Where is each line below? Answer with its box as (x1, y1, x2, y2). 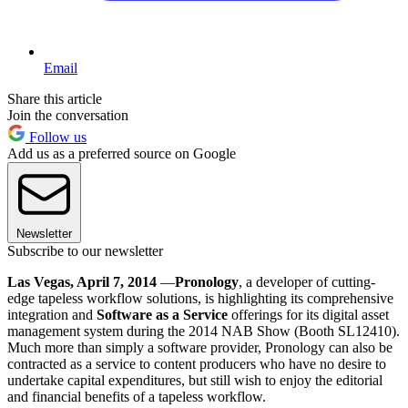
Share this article (7, 90, 102, 107)
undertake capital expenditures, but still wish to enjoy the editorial (7, 372, 382, 388)
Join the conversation (7, 107, 128, 123)
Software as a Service (97, 306, 228, 322)
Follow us (25, 128, 87, 145)
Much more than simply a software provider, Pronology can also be (7, 339, 393, 355)
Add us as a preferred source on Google (7, 145, 236, 161)
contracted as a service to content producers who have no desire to (7, 355, 386, 372)
